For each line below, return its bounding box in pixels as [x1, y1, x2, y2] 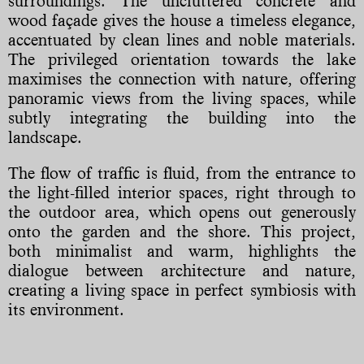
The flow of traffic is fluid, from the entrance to [8, 162, 356, 183]
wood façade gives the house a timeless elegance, [8, 10, 356, 30]
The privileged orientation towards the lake [8, 49, 356, 69]
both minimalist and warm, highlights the [8, 240, 356, 261]
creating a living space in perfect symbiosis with [8, 279, 356, 300]
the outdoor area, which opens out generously [8, 201, 356, 222]
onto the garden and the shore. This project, [8, 221, 356, 241]
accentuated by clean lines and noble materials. [8, 29, 356, 50]
